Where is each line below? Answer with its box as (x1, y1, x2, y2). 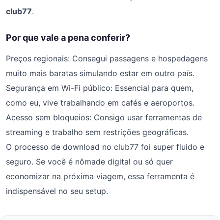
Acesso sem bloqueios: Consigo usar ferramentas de (6, 112, 202, 123)
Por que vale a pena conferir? (6, 32, 130, 43)
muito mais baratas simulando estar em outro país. (6, 68, 194, 79)
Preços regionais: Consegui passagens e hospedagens (6, 54, 208, 64)
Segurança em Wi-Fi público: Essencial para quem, (6, 83, 193, 93)
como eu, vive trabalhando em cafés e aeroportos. (6, 98, 194, 108)
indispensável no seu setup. (6, 186, 108, 196)
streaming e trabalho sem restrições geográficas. (6, 127, 189, 137)
